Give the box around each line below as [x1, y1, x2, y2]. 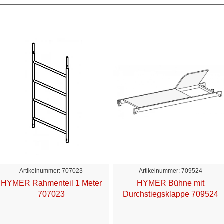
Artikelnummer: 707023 [19, 167, 83, 174]
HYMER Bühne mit [137, 178, 204, 187]
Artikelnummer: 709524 [139, 167, 202, 174]
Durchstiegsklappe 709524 [123, 189, 218, 198]
